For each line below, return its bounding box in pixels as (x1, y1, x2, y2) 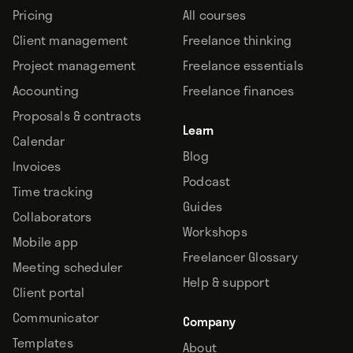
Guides (183, 196, 223, 217)
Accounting (13, 80, 79, 101)
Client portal (13, 282, 85, 303)
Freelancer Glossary (183, 247, 298, 267)
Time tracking (13, 181, 94, 202)
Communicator (13, 307, 99, 328)
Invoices (13, 156, 61, 176)
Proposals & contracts (13, 106, 142, 126)
